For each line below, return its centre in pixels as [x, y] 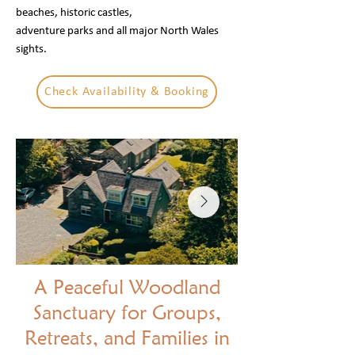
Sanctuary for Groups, [127, 312]
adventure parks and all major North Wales [117, 31]
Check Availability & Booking [127, 92]
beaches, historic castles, [74, 13]
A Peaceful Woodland [127, 287]
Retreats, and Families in [127, 338]
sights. [31, 50]
